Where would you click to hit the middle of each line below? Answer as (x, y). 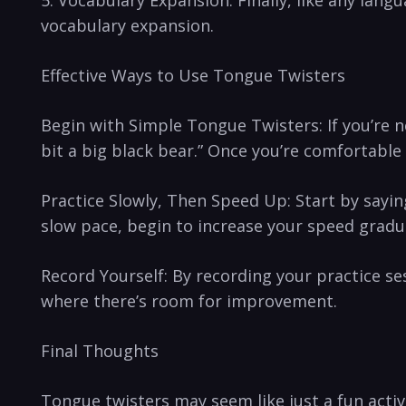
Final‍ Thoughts (100, 351)
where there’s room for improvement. (189, 301)
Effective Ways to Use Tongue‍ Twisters (193, 75)
